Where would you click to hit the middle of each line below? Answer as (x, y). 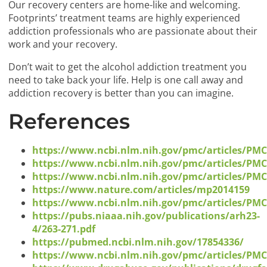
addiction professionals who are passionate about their (133, 31)
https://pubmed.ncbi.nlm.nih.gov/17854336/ (138, 242)
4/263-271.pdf (64, 229)
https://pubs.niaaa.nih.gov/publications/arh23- (146, 216)
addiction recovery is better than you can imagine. (121, 93)
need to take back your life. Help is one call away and (126, 80)
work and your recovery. (63, 44)
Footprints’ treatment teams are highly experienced (125, 18)
